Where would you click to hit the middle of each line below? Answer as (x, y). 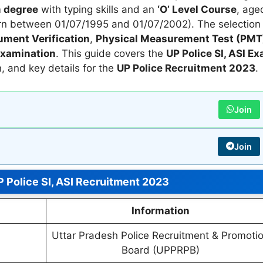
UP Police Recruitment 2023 (186, 68)
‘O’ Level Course (197, 9)
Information (160, 210)
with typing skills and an (97, 9)
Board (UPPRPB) (160, 250)
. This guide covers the (111, 53)
